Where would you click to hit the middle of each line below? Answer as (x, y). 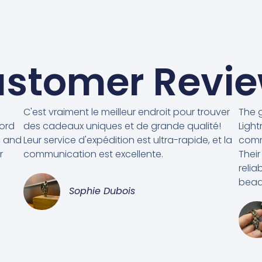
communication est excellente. (93, 154)
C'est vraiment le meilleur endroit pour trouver (127, 112)
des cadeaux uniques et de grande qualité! (122, 126)
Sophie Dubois (102, 191)
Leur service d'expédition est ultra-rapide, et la (128, 140)
